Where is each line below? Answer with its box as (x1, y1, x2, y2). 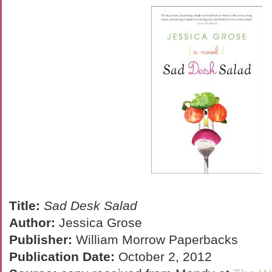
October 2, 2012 (115, 250, 212, 263)
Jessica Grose (55, 216, 142, 229)
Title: (9, 199, 40, 212)
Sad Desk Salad (44, 199, 137, 212)
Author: (9, 216, 55, 229)
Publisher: (9, 233, 72, 246)
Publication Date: (9, 250, 115, 263)
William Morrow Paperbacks (72, 233, 238, 246)
